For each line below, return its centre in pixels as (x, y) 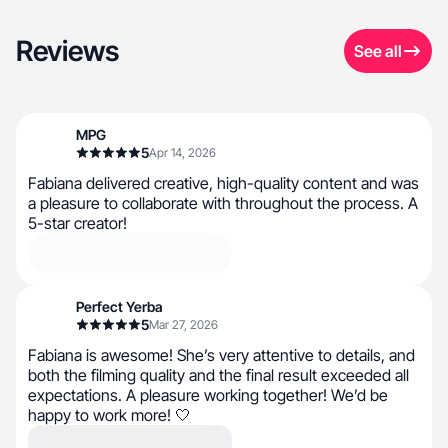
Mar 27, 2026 (183, 324)
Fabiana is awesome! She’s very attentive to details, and (221, 355)
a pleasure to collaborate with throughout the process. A (223, 203)
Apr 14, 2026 (182, 152)
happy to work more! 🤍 (109, 415)
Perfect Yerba (119, 306)
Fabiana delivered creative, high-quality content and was (223, 183)
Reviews (67, 51)
